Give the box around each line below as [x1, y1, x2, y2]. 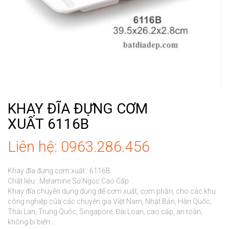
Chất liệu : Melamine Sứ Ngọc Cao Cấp [8, 177, 129, 185]
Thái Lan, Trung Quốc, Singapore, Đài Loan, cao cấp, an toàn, [8, 208, 202, 216]
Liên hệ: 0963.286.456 [8, 138, 150, 155]
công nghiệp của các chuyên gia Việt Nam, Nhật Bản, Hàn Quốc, [8, 197, 212, 205]
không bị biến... [8, 218, 55, 226]
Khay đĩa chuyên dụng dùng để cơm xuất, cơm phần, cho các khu [8, 187, 216, 195]
